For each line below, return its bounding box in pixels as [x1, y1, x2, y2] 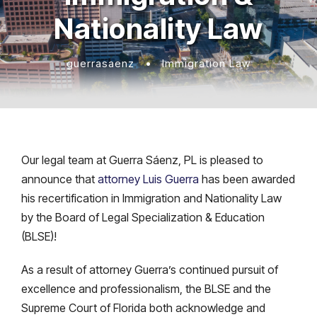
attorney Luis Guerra [98, 171, 199, 186]
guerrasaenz [67, 56, 134, 70]
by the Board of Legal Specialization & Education [21, 209, 265, 224]
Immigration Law [162, 56, 250, 70]
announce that [21, 171, 98, 186]
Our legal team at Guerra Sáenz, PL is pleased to [21, 152, 263, 167]
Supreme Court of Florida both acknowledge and [21, 300, 265, 315]
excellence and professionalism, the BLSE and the [21, 281, 271, 296]
